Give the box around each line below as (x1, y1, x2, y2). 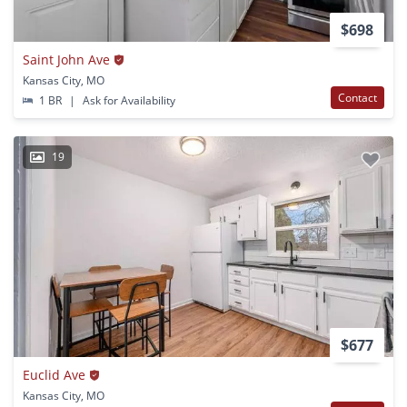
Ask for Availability (80, 93, 176, 109)
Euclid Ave (23, 366, 85, 384)
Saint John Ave (23, 51, 110, 69)
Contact (338, 90, 377, 106)
